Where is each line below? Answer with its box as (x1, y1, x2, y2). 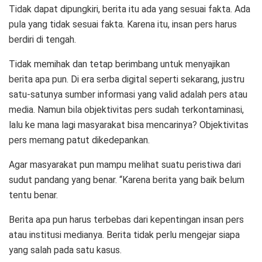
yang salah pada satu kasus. (9, 244, 122, 256)
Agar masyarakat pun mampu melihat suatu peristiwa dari (9, 158, 241, 170)
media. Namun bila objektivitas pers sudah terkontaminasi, (9, 104, 244, 115)
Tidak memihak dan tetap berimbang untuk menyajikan (9, 58, 230, 70)
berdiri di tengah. (9, 33, 76, 45)
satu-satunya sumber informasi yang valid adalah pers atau (9, 88, 247, 100)
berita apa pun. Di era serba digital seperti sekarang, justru (9, 73, 244, 85)
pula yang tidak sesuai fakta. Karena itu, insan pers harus (9, 18, 237, 30)
